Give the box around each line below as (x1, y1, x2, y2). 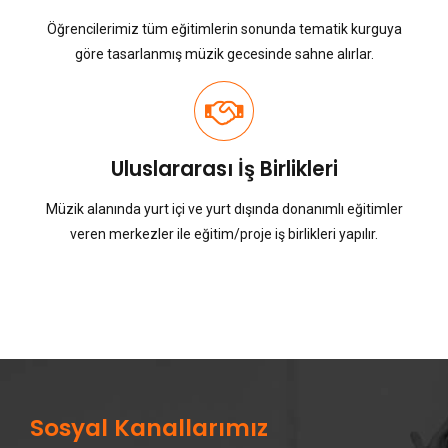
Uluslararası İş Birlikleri (110, 155, 338, 184)
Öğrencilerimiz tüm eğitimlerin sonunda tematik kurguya (46, 21, 402, 38)
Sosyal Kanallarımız (30, 412, 268, 445)
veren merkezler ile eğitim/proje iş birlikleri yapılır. (70, 226, 378, 243)
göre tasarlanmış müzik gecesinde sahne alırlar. (74, 46, 374, 63)
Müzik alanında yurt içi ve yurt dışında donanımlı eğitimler (45, 201, 403, 218)
